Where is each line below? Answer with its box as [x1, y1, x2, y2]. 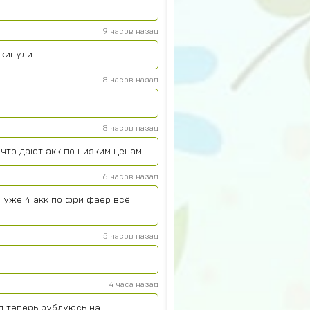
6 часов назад [102, 172, 158, 181]
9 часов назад [102, 27, 158, 35]
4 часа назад [109, 280, 158, 289]
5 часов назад [103, 232, 158, 240]
